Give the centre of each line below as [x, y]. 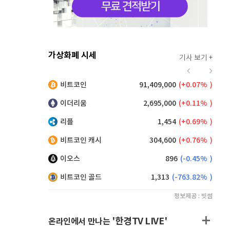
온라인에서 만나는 [80, 222]
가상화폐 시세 [72, 55]
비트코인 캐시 [81, 140]
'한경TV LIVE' [140, 221]
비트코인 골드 [81, 177]
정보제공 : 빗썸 [193, 196]
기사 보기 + [196, 58]
